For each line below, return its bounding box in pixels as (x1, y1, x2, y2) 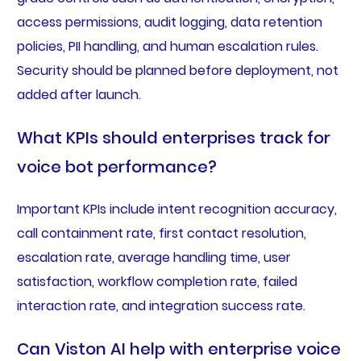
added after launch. (16, 85, 141, 104)
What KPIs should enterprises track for (16, 126, 330, 149)
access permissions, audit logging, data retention (16, 12, 322, 31)
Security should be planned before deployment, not (16, 60, 338, 80)
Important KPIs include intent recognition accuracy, (16, 199, 337, 218)
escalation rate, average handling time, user (16, 247, 291, 267)
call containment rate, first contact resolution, (16, 223, 306, 243)
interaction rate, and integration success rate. (16, 296, 305, 315)
